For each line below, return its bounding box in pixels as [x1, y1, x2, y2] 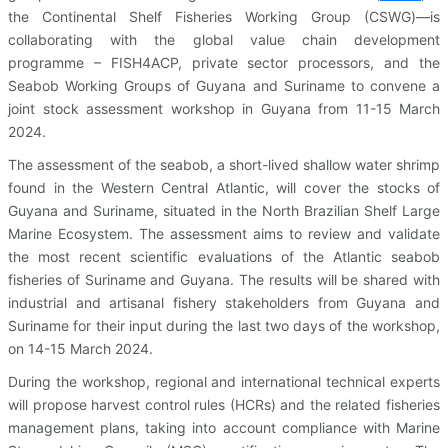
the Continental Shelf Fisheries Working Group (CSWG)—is [8, 8, 440, 26]
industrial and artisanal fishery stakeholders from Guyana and [8, 294, 440, 312]
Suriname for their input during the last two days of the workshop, [8, 317, 440, 335]
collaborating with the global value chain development [8, 31, 440, 49]
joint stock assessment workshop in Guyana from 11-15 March [8, 100, 440, 118]
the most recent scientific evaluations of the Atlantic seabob [8, 248, 440, 266]
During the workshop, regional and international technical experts [8, 373, 440, 391]
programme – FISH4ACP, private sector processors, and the [8, 54, 440, 72]
